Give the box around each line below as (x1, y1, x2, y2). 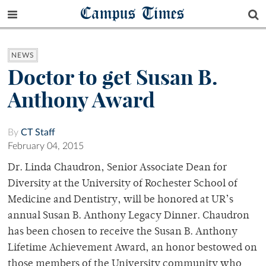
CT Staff (21, 128, 55, 138)
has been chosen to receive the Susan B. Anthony (8, 227, 237, 238)
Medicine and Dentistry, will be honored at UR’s (8, 195, 233, 206)
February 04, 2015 (8, 141, 84, 151)
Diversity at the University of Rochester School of (8, 179, 237, 190)
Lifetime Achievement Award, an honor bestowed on (8, 243, 257, 254)
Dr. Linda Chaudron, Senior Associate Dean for (8, 163, 227, 174)
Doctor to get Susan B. (8, 64, 217, 91)
